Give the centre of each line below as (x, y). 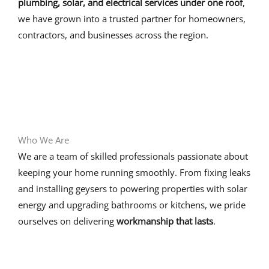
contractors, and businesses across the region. (113, 35)
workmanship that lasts (165, 221)
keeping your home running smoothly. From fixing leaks (134, 172)
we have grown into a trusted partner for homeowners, (132, 19)
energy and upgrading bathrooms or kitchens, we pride (132, 205)
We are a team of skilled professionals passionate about (133, 156)
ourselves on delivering (67, 221)
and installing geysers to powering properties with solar (133, 189)
